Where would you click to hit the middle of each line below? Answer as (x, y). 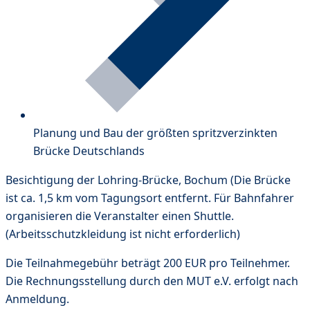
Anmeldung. (37, 299)
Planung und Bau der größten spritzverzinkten (155, 133)
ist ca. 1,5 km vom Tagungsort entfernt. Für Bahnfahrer (150, 198)
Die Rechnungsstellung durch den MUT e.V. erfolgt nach (152, 281)
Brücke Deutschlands (89, 151)
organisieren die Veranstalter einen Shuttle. (120, 216)
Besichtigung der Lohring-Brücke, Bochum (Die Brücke (148, 180)
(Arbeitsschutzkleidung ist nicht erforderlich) (123, 234)
